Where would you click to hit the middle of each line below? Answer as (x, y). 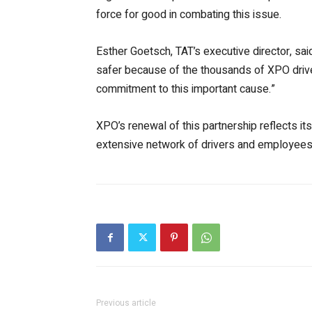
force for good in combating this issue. (189, 15)
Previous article (126, 303)
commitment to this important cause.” (186, 89)
